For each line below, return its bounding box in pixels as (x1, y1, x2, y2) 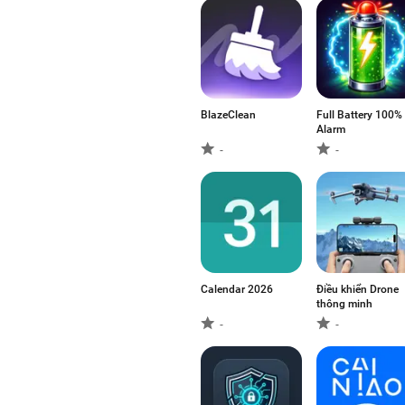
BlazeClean (201, 108, 256, 121)
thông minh (316, 297, 372, 310)
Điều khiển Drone (316, 283, 399, 296)
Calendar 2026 (201, 283, 273, 296)
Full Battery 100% (316, 108, 402, 121)
